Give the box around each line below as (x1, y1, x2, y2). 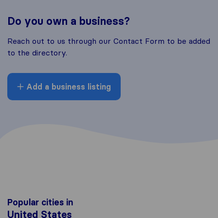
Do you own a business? (7, 14, 130, 28)
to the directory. (7, 47, 67, 57)
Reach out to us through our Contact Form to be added (7, 36, 210, 46)
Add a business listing (24, 81, 111, 91)
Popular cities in (7, 196, 73, 208)
